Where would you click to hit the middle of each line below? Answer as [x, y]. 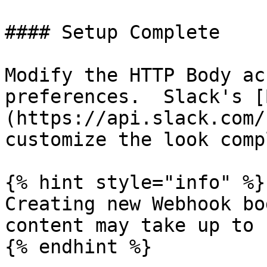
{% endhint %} [78, 247]
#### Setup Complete [112, 32]
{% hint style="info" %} [135, 182]
